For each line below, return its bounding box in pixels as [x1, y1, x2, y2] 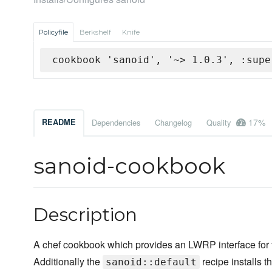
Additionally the [33, 254, 103, 269]
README [42, 117, 76, 128]
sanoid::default [106, 256, 197, 268]
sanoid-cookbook [33, 152, 225, 180]
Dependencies [92, 117, 140, 129]
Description [33, 203, 137, 226]
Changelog [155, 117, 192, 129]
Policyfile [39, 28, 68, 37]
